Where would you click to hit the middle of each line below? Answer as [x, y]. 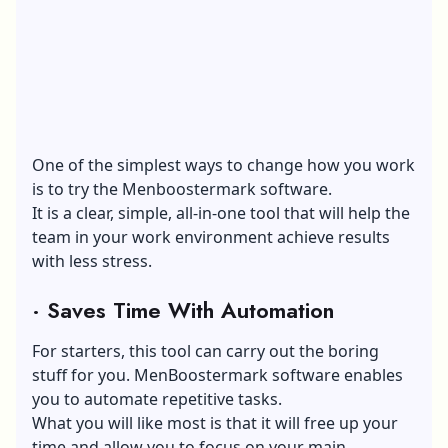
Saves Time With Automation [190, 309]
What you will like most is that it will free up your [215, 422]
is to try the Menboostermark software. [182, 188]
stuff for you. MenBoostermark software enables [217, 374]
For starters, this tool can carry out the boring [205, 350]
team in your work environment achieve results [211, 236]
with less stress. [92, 260]
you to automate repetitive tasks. [157, 398]
